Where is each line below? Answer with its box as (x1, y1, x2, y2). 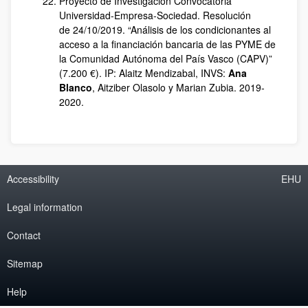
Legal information (7, 200, 82, 214)
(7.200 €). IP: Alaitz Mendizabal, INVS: (59, 66, 228, 80)
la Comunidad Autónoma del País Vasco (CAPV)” (59, 52, 272, 65)
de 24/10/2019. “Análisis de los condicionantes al (59, 23, 271, 36)
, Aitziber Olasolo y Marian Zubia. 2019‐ (92, 80, 265, 94)
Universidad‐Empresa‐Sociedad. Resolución (59, 8, 251, 22)
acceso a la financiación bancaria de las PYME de (59, 37, 276, 51)
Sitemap (7, 256, 43, 270)
